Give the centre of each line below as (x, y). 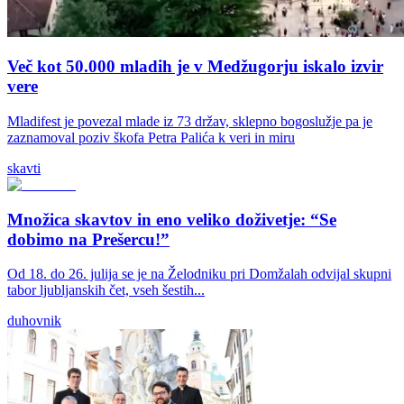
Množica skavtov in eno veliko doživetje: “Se (172, 219)
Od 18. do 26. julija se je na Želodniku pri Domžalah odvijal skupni (199, 274)
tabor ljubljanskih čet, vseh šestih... (106, 290)
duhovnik (34, 321)
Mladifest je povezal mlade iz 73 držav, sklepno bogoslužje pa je (190, 121)
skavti (24, 168)
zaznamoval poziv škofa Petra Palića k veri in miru (151, 137)
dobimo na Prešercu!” (88, 239)
